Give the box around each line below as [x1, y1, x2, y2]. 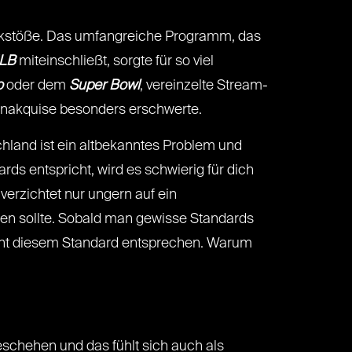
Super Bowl [69, 79, 140, 93]
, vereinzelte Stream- [140, 79, 268, 93]
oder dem [3, 79, 69, 93]
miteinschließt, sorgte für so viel [16, 54, 214, 68]
